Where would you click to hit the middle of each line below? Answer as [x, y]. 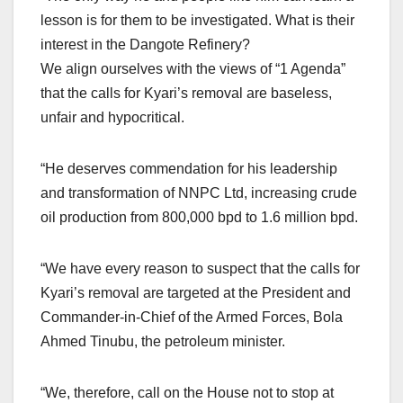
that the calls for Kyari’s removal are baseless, [186, 93]
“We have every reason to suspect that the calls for [200, 268]
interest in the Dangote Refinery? [145, 44]
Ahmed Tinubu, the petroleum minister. [163, 341]
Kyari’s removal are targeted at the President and [196, 292]
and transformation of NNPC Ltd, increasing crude [199, 193]
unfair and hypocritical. [112, 117]
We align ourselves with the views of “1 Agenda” [193, 68]
